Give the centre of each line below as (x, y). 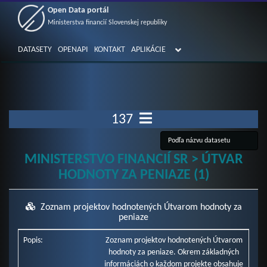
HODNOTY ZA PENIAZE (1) (133, 175)
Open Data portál (78, 10)
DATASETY (35, 50)
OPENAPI (73, 50)
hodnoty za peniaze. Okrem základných (174, 252)
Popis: (33, 240)
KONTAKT (110, 50)
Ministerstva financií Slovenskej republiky (107, 23)
